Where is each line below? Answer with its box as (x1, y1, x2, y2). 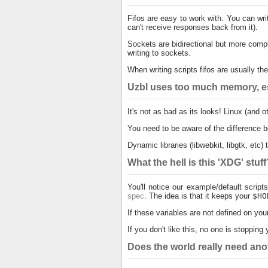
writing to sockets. (127, 48, 191, 57)
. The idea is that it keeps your (144, 191, 252, 200)
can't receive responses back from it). (127, 23, 258, 32)
